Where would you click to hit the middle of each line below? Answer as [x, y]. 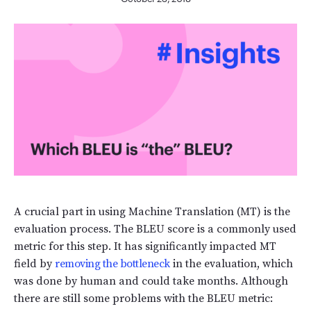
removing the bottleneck [112, 264]
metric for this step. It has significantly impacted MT [145, 247]
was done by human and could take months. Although [151, 281]
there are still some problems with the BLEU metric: [143, 299]
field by [34, 264]
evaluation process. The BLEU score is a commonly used [155, 229]
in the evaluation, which [231, 264]
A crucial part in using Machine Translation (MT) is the [152, 212]
